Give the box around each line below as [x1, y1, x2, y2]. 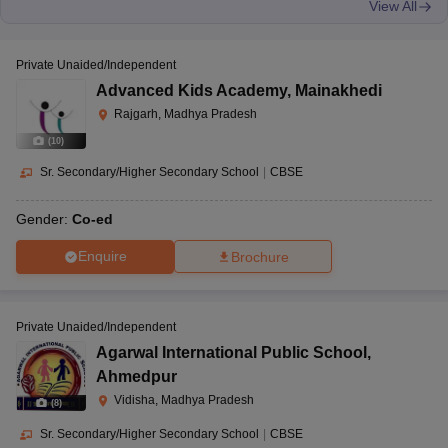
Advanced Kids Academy [96, 82, 287, 100]
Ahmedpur [96, 367, 177, 385]
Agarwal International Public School [96, 343, 367, 361]
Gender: [16, 210, 72, 227]
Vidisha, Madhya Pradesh [114, 392, 254, 407]
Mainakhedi [295, 82, 382, 100]
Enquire [77, 248, 127, 265]
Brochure [231, 248, 289, 265]
